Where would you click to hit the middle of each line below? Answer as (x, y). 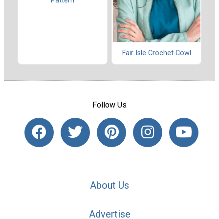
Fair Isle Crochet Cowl (156, 53)
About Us (109, 186)
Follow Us (109, 105)
